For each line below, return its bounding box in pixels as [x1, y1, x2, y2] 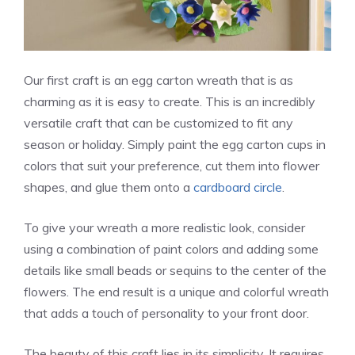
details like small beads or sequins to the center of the [24, 261, 326, 278]
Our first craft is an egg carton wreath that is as [24, 71, 293, 88]
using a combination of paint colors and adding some [24, 240, 319, 257]
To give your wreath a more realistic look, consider [24, 219, 305, 235]
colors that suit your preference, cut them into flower [24, 157, 319, 174]
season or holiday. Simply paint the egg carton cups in [24, 136, 326, 152]
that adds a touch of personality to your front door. [24, 304, 309, 321]
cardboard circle [193, 178, 282, 195]
